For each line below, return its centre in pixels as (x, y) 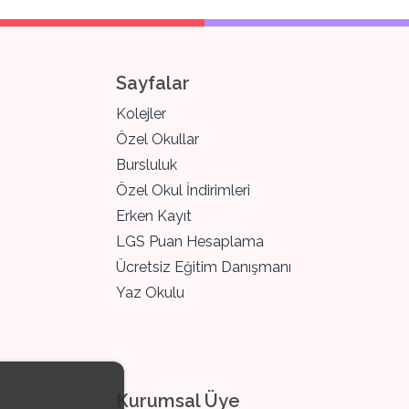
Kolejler (141, 114)
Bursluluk (147, 165)
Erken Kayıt (154, 216)
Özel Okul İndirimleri (183, 190)
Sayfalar (153, 83)
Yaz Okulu (150, 293)
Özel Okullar (157, 139)
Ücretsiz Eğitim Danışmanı (204, 267)
